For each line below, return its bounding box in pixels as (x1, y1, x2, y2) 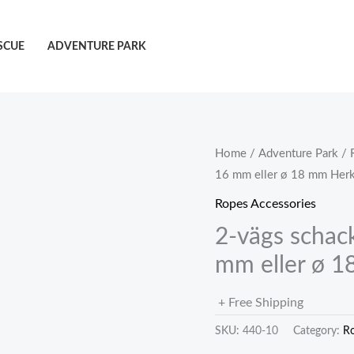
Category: (293, 324, 343, 337)
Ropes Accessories (215, 197, 316, 210)
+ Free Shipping (218, 296, 303, 309)
